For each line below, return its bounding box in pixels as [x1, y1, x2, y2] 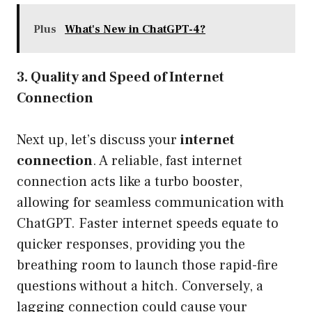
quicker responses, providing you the [17, 235, 245, 254]
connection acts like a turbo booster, [17, 173, 242, 192]
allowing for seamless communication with [17, 194, 284, 212]
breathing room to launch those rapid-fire [17, 256, 278, 275]
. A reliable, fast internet [93, 152, 242, 171]
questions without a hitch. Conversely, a [17, 277, 263, 296]
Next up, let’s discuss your [17, 131, 180, 150]
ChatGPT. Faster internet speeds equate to [17, 214, 279, 233]
